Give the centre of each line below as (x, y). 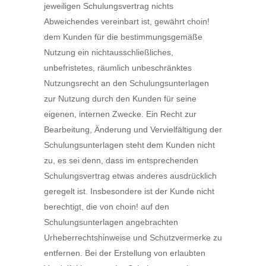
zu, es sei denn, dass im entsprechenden (121, 160)
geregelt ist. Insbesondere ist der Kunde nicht (129, 191)
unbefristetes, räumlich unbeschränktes (118, 68)
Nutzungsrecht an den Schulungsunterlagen (126, 83)
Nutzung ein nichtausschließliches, (109, 52)
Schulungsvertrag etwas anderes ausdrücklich (130, 176)
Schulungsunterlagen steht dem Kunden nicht (129, 145)
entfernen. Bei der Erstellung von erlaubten (125, 253)
